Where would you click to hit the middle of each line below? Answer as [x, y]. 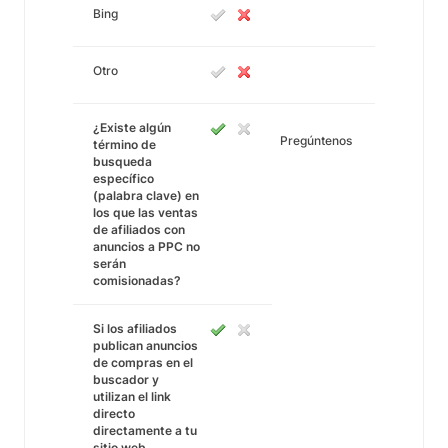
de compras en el [143, 362]
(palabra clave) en [146, 195]
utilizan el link [132, 396]
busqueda [122, 161]
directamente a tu [145, 430]
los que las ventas [145, 212]
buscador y [126, 379]
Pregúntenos [316, 140]
